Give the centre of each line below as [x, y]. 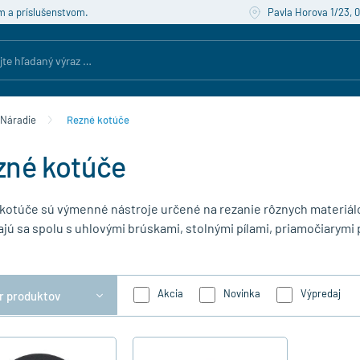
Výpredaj [320, 294]
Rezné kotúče [98, 120]
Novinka [241, 294]
